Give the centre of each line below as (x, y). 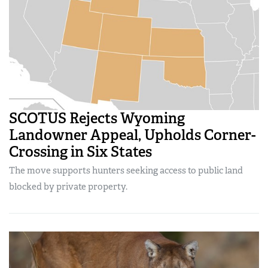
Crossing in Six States (80, 152)
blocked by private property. (68, 187)
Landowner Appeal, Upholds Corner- (133, 135)
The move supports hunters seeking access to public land (126, 171)
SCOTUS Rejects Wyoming (97, 118)
